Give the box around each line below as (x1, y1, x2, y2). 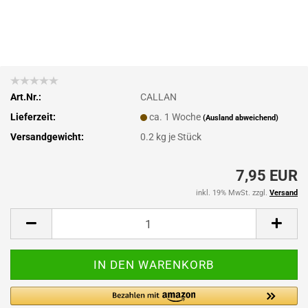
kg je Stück (154, 131, 202, 142)
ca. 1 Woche (149, 111, 203, 122)
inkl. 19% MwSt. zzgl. (196, 188, 269, 197)
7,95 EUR (236, 167, 298, 184)
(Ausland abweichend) (203, 113, 279, 122)
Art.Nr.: (10, 91, 41, 102)
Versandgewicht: (10, 131, 84, 142)
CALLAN (140, 91, 177, 102)
